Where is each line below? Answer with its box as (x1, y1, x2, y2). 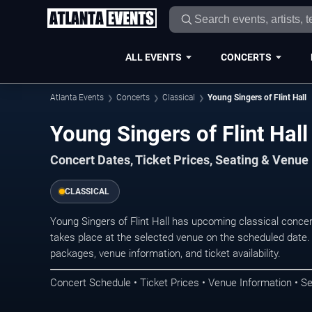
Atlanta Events (50, 93, 104, 102)
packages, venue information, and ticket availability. (50, 247, 281, 260)
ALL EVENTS (125, 51, 182, 63)
